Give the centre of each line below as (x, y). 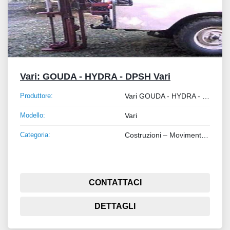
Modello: (33, 116)
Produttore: (36, 96)
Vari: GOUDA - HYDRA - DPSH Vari (95, 77)
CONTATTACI (115, 183)
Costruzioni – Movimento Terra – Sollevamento (205, 135)
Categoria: (35, 135)
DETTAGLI (115, 206)
